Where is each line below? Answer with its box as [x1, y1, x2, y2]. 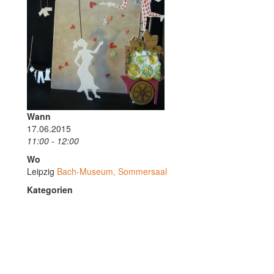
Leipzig [27, 165, 57, 177]
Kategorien [27, 183, 73, 196]
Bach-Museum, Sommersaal [57, 165, 167, 177]
